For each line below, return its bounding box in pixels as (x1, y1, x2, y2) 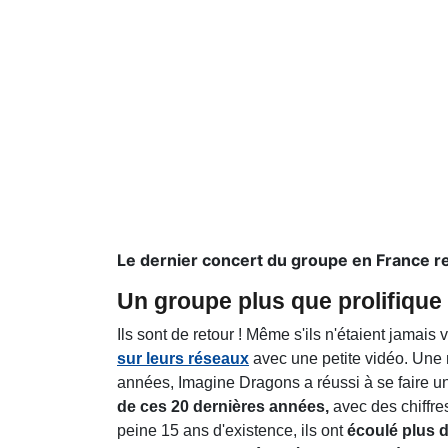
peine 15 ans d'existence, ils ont (117, 421, 347, 439)
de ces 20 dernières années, (117, 397, 329, 415)
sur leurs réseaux (117, 349, 249, 367)
